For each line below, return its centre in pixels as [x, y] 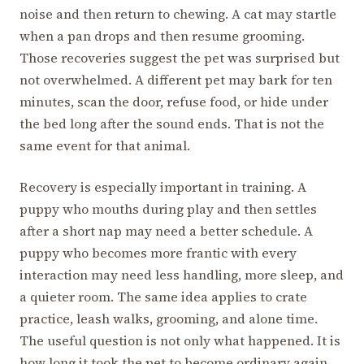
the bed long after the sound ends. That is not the [172, 124]
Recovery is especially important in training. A [163, 187]
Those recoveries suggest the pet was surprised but [180, 58]
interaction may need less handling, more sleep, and [182, 275]
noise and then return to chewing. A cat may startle [178, 14]
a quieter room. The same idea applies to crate [163, 297]
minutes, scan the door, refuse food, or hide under [174, 102]
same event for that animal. [105, 146]
